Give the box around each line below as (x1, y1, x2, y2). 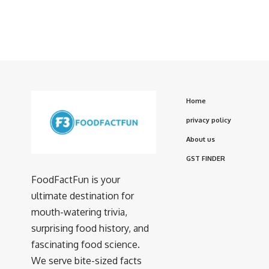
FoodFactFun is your (31, 174, 120, 186)
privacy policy (186, 115, 231, 124)
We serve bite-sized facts (31, 255, 142, 267)
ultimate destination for (31, 190, 134, 202)
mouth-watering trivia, (31, 206, 127, 219)
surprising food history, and (31, 222, 149, 235)
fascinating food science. (31, 238, 140, 251)
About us (186, 134, 215, 144)
